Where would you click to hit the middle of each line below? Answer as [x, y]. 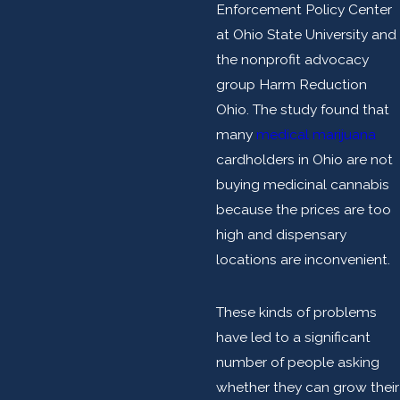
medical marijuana [316, 135]
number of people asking [297, 362]
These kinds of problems [296, 312]
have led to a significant [293, 337]
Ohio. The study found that [302, 110]
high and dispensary [281, 235]
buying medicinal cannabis [302, 185]
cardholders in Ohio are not [304, 160]
